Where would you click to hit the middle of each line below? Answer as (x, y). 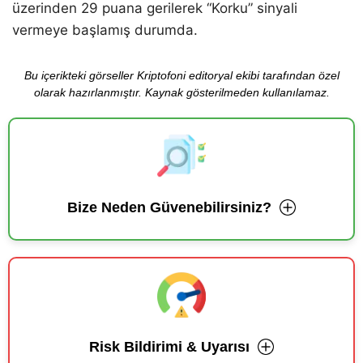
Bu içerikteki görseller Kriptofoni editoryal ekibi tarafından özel (181, 75)
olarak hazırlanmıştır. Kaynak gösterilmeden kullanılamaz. (181, 92)
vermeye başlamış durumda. (105, 30)
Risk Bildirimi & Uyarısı (169, 346)
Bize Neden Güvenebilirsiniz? (169, 207)
